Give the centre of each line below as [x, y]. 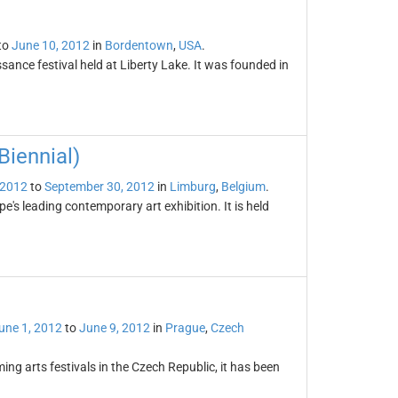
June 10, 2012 [50, 45]
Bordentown [139, 45]
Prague [185, 328]
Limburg [192, 187]
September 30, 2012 [99, 187]
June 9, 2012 [114, 328]
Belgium [243, 187]
